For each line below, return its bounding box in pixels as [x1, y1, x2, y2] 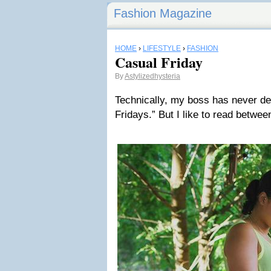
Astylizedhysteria [125, 72, 180, 80]
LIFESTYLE [143, 44, 181, 53]
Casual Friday [115, 51, 203, 73]
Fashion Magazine [114, 7, 212, 20]
